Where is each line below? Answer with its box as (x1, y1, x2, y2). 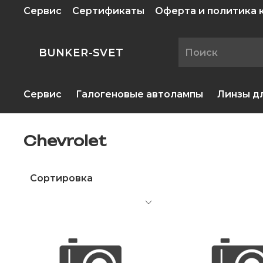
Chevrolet (23, 132, 106, 150)
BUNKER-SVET (39, 46, 123, 59)
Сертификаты (72, 5, 144, 16)
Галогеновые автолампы (76, 88, 203, 100)
